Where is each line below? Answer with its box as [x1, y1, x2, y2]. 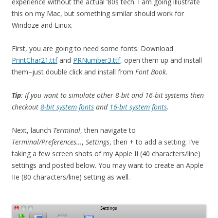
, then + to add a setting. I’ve [109, 137, 199, 146]
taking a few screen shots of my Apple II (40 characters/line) [12, 149, 200, 158]
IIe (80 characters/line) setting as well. [12, 172, 130, 182]
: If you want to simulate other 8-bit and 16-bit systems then [21, 91, 204, 100]
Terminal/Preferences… [12, 137, 82, 146]
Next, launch [12, 126, 53, 135]
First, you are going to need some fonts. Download [12, 44, 173, 53]
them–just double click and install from [12, 67, 135, 76]
